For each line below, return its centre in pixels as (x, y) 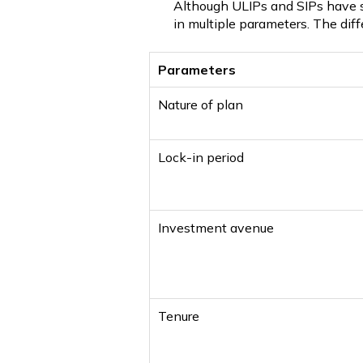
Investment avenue (216, 227)
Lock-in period (201, 157)
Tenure (179, 316)
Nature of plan (201, 104)
